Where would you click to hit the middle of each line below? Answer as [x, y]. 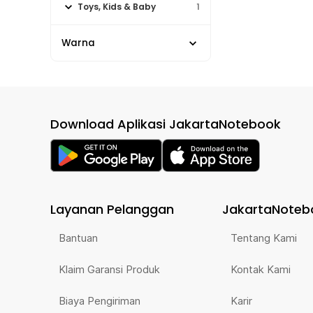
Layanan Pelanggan [112, 209]
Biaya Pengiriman [100, 301]
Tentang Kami [264, 238]
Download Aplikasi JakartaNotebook [166, 124]
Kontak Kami [261, 269]
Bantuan [78, 238]
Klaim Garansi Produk [109, 269]
